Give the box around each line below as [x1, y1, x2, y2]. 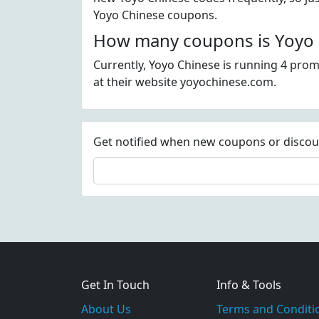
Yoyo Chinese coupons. [93, 7, 217, 23]
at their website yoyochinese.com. [93, 74, 276, 90]
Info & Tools [216, 277, 281, 293]
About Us [81, 301, 131, 317]
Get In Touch [81, 277, 150, 293]
